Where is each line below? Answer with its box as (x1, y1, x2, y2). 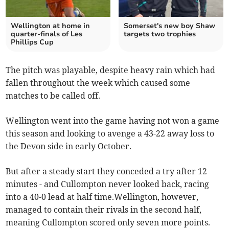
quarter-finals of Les (11, 29, 83, 39)
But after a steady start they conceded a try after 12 (6, 166, 208, 177)
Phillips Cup (11, 37, 54, 48)
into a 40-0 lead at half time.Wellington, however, (6, 192, 199, 202)
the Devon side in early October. (6, 141, 132, 152)
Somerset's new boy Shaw (124, 21, 215, 31)
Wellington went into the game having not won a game (6, 116, 220, 126)
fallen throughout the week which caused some (6, 78, 191, 88)
